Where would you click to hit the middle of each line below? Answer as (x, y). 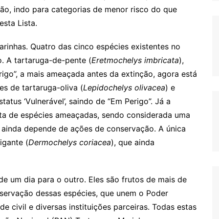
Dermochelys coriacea (70, 142)
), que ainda (133, 142)
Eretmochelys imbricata (135, 60)
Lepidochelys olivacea (124, 87)
